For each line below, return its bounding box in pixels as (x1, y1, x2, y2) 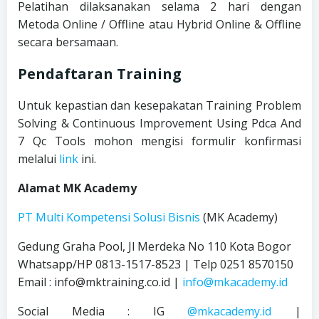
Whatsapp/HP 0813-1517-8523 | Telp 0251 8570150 (18, 256, 293, 272)
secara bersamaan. (18, 33, 118, 50)
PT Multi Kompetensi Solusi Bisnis (18, 209, 200, 225)
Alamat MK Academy (18, 179, 137, 196)
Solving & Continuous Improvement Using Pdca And (18, 115, 301, 131)
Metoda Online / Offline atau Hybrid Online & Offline (18, 16, 301, 32)
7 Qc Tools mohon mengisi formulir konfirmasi (18, 132, 301, 149)
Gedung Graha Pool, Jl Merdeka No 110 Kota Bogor (18, 238, 291, 254)
